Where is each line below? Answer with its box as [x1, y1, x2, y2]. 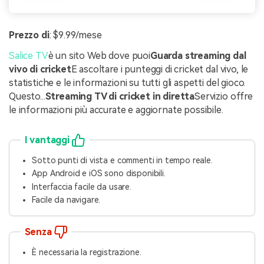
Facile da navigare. [32, 195, 101, 205]
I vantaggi [24, 134, 70, 146]
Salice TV [9, 50, 48, 62]
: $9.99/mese [49, 29, 102, 41]
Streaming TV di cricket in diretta [45, 91, 195, 103]
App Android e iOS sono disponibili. [32, 169, 166, 179]
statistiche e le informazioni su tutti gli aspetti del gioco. [9, 77, 246, 89]
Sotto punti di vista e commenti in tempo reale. [32, 155, 213, 165]
